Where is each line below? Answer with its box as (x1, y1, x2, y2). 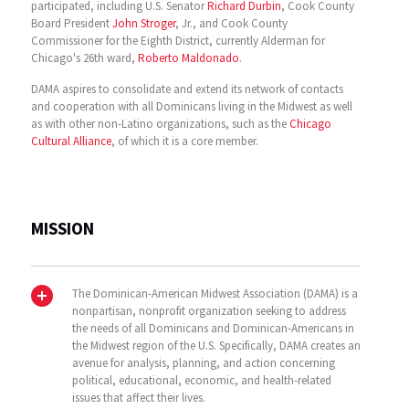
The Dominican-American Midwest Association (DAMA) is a (71, 286, 358, 301)
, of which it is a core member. (110, 133, 258, 149)
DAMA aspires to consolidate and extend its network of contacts (30, 81, 343, 97)
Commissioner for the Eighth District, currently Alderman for (30, 33, 325, 48)
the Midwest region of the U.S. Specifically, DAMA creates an (71, 338, 361, 353)
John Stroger (111, 16, 175, 31)
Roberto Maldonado (137, 50, 239, 66)
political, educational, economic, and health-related (71, 372, 331, 388)
